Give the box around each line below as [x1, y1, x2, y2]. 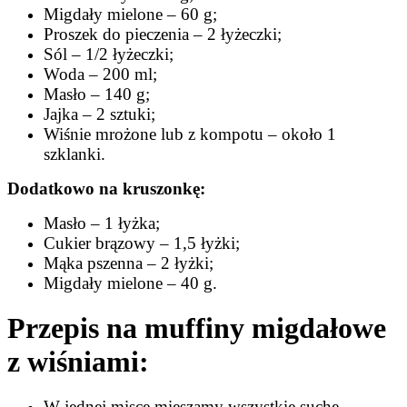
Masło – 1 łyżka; [44, 213, 160, 233]
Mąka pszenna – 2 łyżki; [44, 253, 213, 273]
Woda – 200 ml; [44, 64, 157, 84]
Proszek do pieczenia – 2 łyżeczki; [44, 24, 282, 44]
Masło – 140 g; [44, 84, 150, 104]
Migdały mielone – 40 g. [44, 273, 217, 293]
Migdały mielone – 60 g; [44, 4, 217, 24]
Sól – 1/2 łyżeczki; [44, 44, 174, 64]
